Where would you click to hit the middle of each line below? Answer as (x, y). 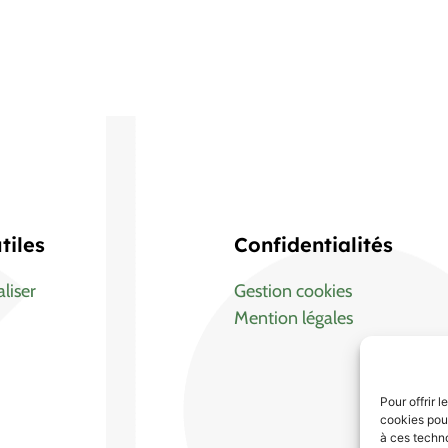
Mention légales (293, 317)
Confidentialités (313, 244)
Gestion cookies (293, 290)
